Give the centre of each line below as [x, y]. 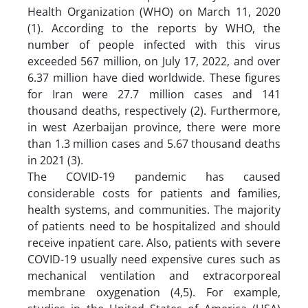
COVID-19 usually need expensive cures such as [154, 259]
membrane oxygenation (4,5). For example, [154, 292]
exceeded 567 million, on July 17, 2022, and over [154, 61]
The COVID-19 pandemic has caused [154, 176]
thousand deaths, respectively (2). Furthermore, [154, 110]
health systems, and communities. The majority [154, 209]
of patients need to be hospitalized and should [154, 226]
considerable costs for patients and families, [154, 193]
